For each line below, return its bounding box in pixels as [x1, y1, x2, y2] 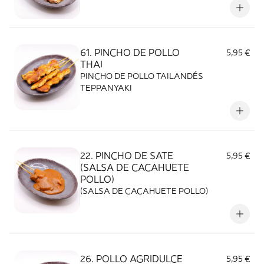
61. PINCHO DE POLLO [80, 47, 180, 58]
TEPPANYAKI [80, 82, 132, 93]
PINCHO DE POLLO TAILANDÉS [80, 71, 203, 81]
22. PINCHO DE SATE [80, 150, 173, 161]
